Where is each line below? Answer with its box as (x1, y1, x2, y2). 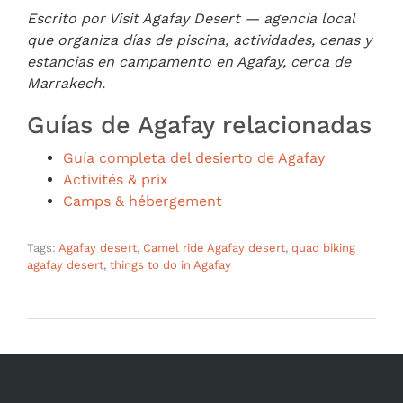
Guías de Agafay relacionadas (27, 110, 372, 139)
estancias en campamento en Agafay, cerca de (27, 52, 351, 70)
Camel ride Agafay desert (143, 240, 285, 255)
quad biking (291, 240, 355, 255)
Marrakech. (27, 74, 105, 92)
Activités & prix (63, 170, 168, 188)
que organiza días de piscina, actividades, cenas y (27, 31, 372, 49)
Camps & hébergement (63, 192, 222, 210)
